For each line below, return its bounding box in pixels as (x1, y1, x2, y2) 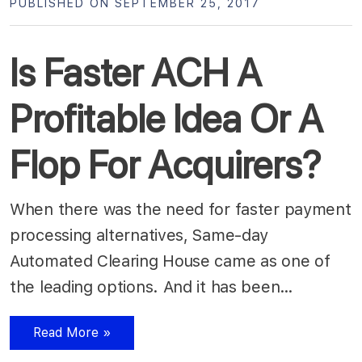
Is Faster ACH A (10, 48, 262, 96)
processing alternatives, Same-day (10, 225, 269, 245)
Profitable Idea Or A (10, 95, 323, 142)
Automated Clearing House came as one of (10, 250, 330, 271)
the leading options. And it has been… (10, 276, 298, 297)
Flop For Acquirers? (10, 141, 321, 188)
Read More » (32, 324, 112, 340)
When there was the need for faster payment (10, 199, 351, 219)
